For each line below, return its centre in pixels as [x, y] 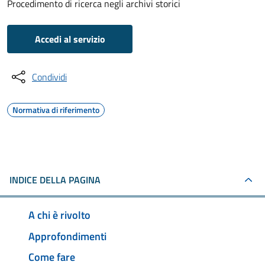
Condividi [49, 77]
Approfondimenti [67, 236]
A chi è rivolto [59, 215]
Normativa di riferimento [56, 110]
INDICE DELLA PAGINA [55, 180]
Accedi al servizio [70, 39]
